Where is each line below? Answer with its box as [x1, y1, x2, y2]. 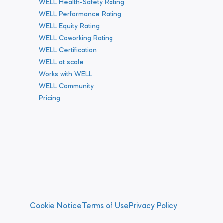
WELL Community [39, 83, 94, 90]
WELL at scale [39, 59, 84, 66]
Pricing [39, 95, 60, 102]
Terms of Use [82, 202, 129, 210]
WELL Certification [39, 47, 97, 54]
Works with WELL [39, 71, 92, 78]
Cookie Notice [30, 202, 82, 210]
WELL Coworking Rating [39, 35, 113, 42]
